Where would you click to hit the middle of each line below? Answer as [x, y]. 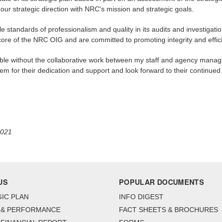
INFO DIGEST [141, 197]
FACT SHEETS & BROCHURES [168, 210]
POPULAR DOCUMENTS [162, 182]
